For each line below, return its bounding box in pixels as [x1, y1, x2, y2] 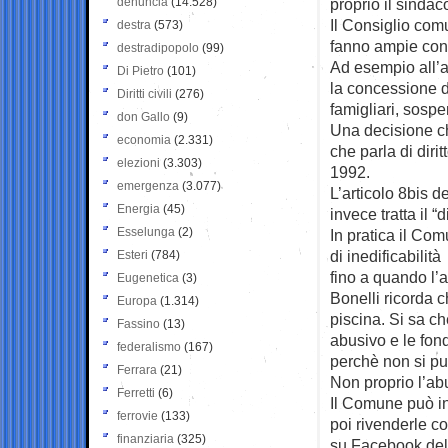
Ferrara [117, 362, 157, 377]
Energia [117, 201, 160, 216]
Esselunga [117, 224, 175, 239]
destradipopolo [117, 40, 199, 55]
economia [117, 132, 171, 147]
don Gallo [117, 109, 170, 124]
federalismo [117, 339, 181, 354]
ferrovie [117, 408, 158, 423]
